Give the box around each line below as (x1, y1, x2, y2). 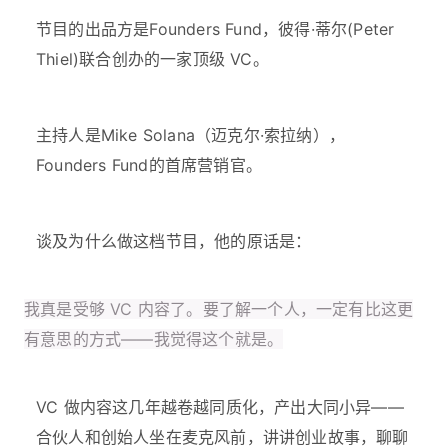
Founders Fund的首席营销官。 (36, 155, 262, 176)
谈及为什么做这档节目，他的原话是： (36, 231, 312, 252)
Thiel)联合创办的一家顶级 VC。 (36, 49, 269, 70)
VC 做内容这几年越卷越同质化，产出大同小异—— (36, 397, 404, 418)
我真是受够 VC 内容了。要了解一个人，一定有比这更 (24, 299, 414, 320)
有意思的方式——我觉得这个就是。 (24, 329, 284, 350)
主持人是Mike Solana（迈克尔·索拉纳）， (36, 125, 345, 146)
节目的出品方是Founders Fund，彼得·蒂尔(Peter (36, 19, 395, 40)
